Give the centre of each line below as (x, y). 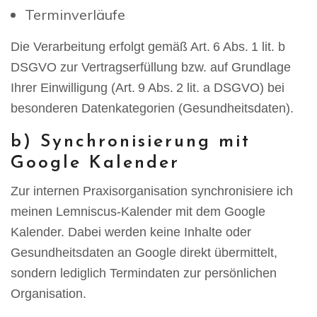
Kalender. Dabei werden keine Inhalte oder (131, 232)
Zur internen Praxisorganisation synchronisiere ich (152, 191)
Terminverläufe (75, 15)
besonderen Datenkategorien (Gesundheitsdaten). (152, 108)
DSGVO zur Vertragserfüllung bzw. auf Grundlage (151, 67)
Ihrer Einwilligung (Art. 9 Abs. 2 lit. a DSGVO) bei (148, 88)
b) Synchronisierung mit (131, 142)
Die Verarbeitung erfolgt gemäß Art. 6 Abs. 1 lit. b (148, 47)
